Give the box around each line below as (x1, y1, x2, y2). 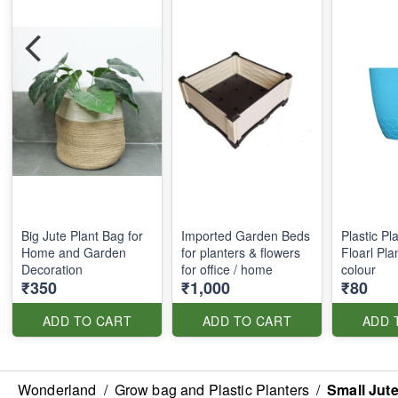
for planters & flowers (181, 243, 300, 261)
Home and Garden (21, 243, 126, 261)
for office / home (181, 260, 273, 278)
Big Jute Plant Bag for (21, 227, 143, 244)
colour (341, 260, 376, 278)
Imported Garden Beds (181, 227, 310, 244)
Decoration (21, 260, 83, 278)
